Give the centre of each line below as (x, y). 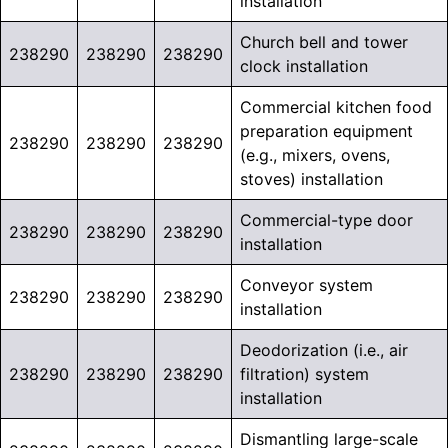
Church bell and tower (324, 42)
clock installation (304, 66)
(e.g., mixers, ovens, (315, 155)
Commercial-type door (326, 220)
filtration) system (304, 374)
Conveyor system (306, 285)
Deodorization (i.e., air (324, 350)
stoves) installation (311, 179)
